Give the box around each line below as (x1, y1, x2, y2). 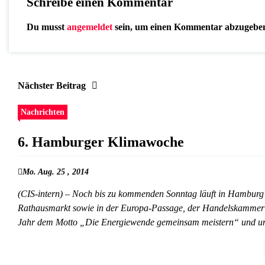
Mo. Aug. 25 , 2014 (22, 167, 89, 177)
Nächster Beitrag (18, 80, 86, 91)
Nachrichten (21, 107, 64, 117)
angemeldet (67, 22, 112, 33)
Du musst (27, 22, 67, 33)
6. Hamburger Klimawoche (18, 134, 184, 150)
